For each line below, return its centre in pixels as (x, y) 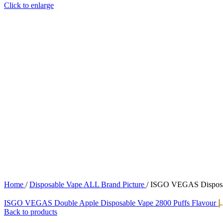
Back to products (31, 212)
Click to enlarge (29, 5)
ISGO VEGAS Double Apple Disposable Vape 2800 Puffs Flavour (111, 203)
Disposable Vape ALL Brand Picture (88, 184)
